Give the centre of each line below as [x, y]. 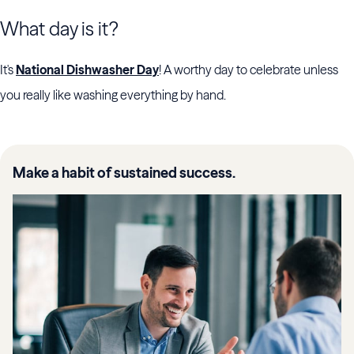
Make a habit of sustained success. [124, 173]
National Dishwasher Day [87, 70]
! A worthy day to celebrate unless [249, 70]
